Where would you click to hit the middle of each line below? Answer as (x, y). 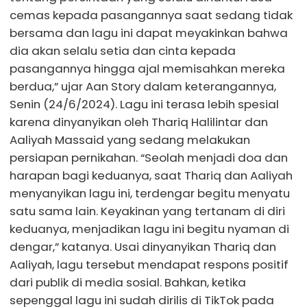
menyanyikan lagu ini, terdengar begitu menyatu (150, 193)
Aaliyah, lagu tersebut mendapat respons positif (149, 265)
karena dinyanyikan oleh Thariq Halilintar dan (139, 122)
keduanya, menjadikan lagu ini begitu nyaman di (149, 229)
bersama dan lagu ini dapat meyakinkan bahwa (149, 33)
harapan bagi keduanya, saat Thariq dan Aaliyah (151, 175)
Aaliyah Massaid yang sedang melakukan (130, 140)
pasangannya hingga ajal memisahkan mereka (147, 69)
